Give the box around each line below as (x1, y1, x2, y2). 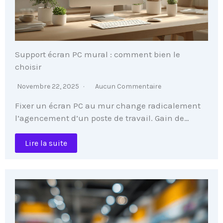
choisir (15, 61, 41, 72)
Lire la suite (25, 138, 67, 148)
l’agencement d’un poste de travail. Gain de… (15, 112, 189, 123)
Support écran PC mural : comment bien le (15, 49, 180, 59)
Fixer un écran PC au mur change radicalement (15, 100, 201, 111)
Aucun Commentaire (95, 82, 161, 91)
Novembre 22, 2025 (17, 82, 81, 91)
